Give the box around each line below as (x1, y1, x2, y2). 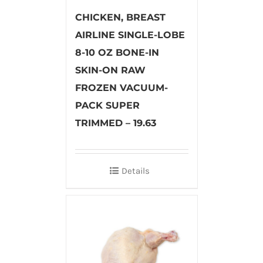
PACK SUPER (75, 99, 140, 111)
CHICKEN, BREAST (75, 11, 166, 23)
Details (122, 165, 150, 176)
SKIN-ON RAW (75, 64, 146, 76)
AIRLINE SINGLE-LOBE (75, 29, 185, 41)
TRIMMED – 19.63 (75, 117, 156, 129)
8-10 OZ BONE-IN (75, 46, 159, 58)
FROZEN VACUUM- (75, 82, 168, 93)
